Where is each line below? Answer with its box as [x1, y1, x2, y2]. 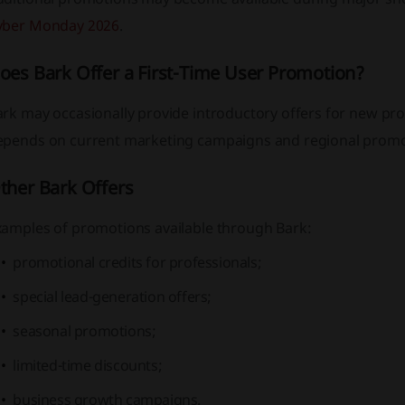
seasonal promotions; [13, 321, 156, 341]
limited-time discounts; [13, 355, 163, 375]
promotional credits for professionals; [13, 252, 262, 272]
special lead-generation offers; [13, 287, 212, 306]
